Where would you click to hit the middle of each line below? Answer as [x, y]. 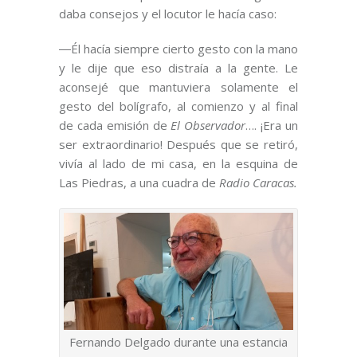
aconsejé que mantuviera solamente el [178, 87]
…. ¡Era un [272, 126]
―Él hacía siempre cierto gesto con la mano [178, 49]
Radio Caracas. [258, 183]
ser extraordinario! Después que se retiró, [178, 145]
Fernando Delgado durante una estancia [178, 342]
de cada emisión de [115, 126]
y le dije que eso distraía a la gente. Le [178, 68]
